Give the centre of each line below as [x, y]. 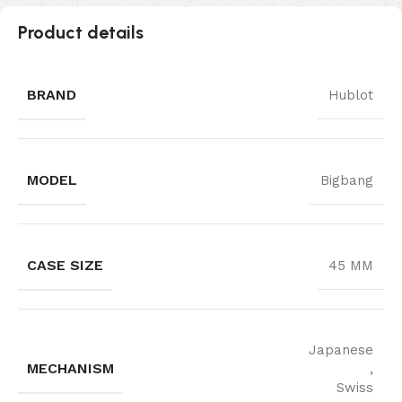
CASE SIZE [65, 265]
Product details [81, 32]
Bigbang [347, 180]
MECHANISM [70, 368]
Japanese [341, 350]
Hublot [351, 95]
